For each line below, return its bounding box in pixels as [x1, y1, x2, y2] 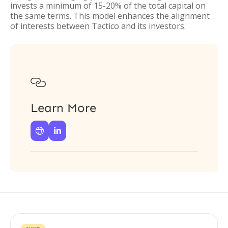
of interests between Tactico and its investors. [10, 20, 186, 32]
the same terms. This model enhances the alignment [10, 10, 210, 21]
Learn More [31, 100, 96, 115]
